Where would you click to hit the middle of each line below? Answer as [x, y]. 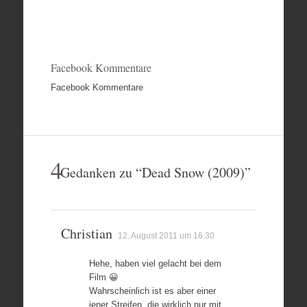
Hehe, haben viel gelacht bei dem [155, 263]
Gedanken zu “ [101, 172]
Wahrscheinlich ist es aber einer [152, 291]
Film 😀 [103, 277]
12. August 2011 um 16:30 [166, 236]
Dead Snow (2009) [193, 172]
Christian [86, 233]
